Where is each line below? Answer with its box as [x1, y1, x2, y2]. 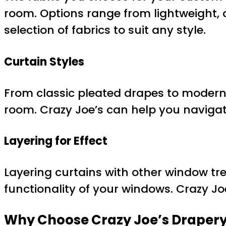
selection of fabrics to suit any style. [4, 22, 206, 38]
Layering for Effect [4, 133, 107, 149]
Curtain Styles [4, 53, 84, 70]
